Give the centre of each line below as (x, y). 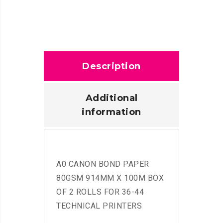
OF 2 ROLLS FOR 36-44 (100, 192)
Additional (111, 98)
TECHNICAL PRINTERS (99, 206)
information (111, 112)
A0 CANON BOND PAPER (103, 164)
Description (111, 66)
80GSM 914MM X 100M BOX (110, 178)
